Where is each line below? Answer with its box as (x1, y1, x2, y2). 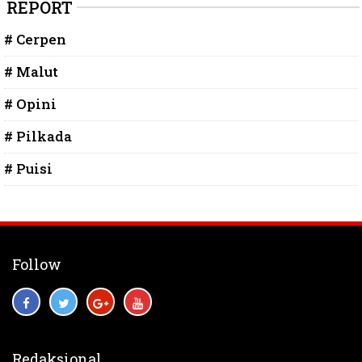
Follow (12, 255, 61, 275)
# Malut (4, 62, 58, 82)
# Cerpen (4, 30, 66, 49)
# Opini (4, 95, 57, 114)
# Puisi (4, 159, 53, 179)
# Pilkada (4, 127, 72, 146)
